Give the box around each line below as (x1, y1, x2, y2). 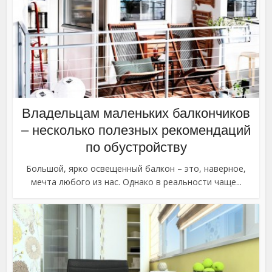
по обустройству (85, 139, 187, 155)
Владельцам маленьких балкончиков (22, 105, 250, 121)
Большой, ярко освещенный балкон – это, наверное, (26, 162, 246, 174)
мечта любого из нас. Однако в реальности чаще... (30, 175, 242, 188)
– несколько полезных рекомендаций (21, 122, 251, 138)
